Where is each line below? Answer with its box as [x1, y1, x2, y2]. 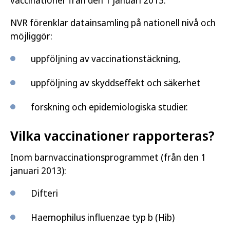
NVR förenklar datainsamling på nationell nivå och [10, 16, 216, 29]
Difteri [31, 187, 58, 199]
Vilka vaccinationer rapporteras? [10, 126, 215, 145]
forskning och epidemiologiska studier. [31, 101, 188, 113]
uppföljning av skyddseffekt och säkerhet [31, 76, 201, 89]
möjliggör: [10, 30, 52, 42]
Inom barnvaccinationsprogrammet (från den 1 [10, 151, 206, 163]
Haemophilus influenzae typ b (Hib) [31, 211, 175, 223]
